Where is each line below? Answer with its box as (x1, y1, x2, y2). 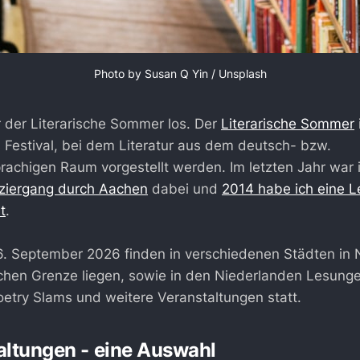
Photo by (93, 67, 145, 80)
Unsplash (218, 67, 267, 80)
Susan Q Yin (144, 67, 208, 80)
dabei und (148, 181, 222, 197)
